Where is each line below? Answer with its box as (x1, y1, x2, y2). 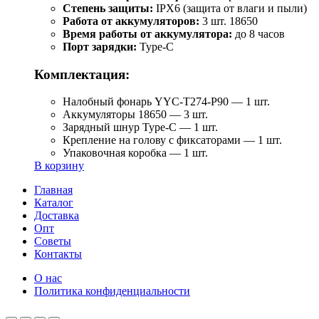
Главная (34, 184, 73, 197)
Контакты (34, 248, 82, 261)
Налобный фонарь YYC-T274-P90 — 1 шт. (63, 95, 270, 108)
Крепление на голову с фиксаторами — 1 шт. (63, 134, 282, 147)
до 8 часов (232, 27, 285, 40)
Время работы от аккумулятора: (63, 27, 232, 40)
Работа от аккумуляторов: (63, 14, 199, 27)
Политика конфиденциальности (34, 285, 190, 298)
